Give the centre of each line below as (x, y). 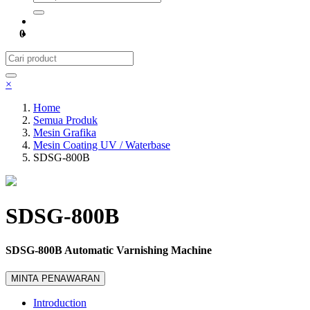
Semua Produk (65, 120)
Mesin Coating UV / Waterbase (102, 145)
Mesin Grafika (65, 133)
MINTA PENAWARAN (55, 279)
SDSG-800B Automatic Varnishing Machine (109, 250)
